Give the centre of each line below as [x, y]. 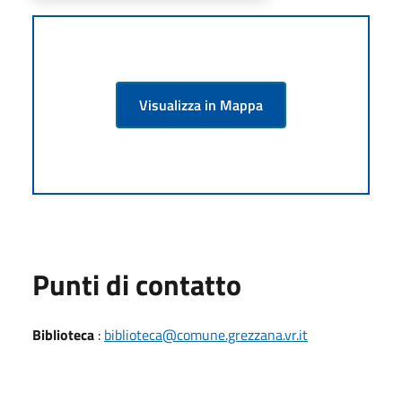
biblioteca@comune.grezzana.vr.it [206, 334]
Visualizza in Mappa [201, 105]
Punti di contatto [137, 284]
